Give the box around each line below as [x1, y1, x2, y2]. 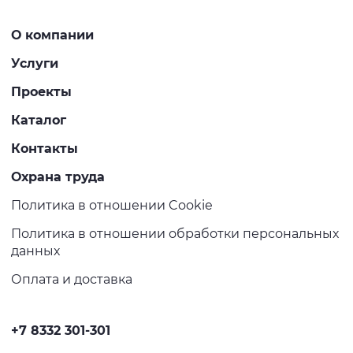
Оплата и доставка [11, 271, 132, 288]
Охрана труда [11, 169, 105, 185]
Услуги [11, 55, 58, 72]
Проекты [11, 84, 72, 100]
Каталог [11, 112, 66, 128]
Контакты [11, 140, 78, 157]
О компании [11, 27, 94, 43]
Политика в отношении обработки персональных [11, 225, 339, 242]
